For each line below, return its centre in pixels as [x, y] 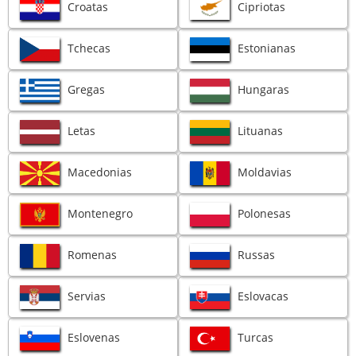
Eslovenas [94, 337]
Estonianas [267, 48]
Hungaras [264, 89]
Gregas [87, 89]
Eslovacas [263, 296]
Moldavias [265, 172]
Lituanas [261, 130]
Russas [257, 254]
